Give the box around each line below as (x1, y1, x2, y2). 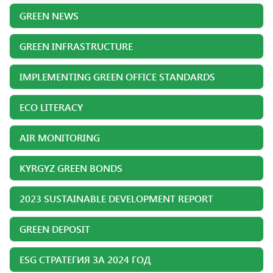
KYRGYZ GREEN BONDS (19, 161, 122, 174)
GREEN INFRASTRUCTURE (19, 40, 133, 52)
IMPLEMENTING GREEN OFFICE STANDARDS (19, 70, 215, 83)
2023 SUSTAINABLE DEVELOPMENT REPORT (19, 192, 213, 205)
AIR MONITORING (19, 131, 100, 144)
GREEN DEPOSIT (19, 222, 90, 235)
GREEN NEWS (19, 9, 79, 22)
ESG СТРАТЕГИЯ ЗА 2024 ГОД (19, 253, 151, 266)
